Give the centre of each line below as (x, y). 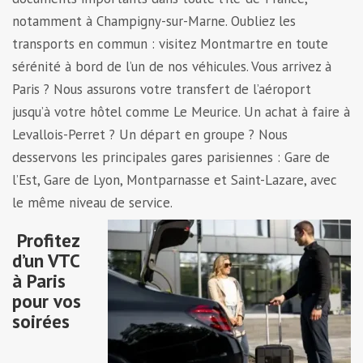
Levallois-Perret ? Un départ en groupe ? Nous (150, 134)
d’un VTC (46, 260)
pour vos (47, 301)
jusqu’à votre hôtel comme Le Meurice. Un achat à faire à (181, 111)
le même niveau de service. (92, 202)
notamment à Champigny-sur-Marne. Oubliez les (154, 21)
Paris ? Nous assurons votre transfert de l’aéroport (162, 89)
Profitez (48, 240)
